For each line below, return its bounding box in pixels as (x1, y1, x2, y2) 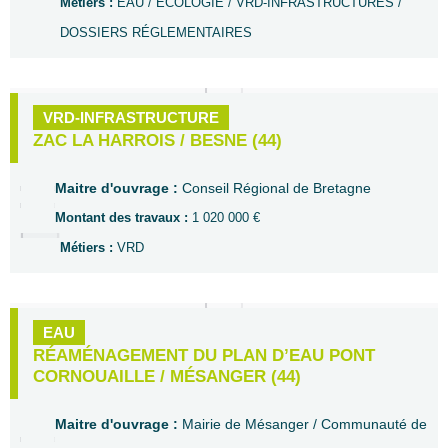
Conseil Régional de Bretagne (182, 180, 371, 196)
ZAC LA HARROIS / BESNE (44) (33, 131, 282, 150)
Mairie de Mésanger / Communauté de (182, 416, 427, 432)
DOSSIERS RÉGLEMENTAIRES (60, 25, 252, 40)
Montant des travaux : (55, 210, 192, 225)
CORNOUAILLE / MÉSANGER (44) (33, 367, 301, 386)
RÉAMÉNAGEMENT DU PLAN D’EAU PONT (33, 346, 375, 365)
